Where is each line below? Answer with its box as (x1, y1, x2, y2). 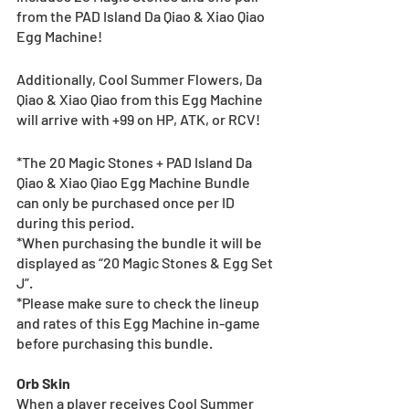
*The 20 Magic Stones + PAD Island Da (16, 153, 255, 172)
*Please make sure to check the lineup (16, 294, 262, 312)
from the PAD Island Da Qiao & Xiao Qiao (16, 7, 267, 26)
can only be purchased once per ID (16, 194, 237, 212)
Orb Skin (16, 374, 70, 393)
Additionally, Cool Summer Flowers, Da (16, 70, 265, 89)
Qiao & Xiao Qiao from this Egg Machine (16, 90, 266, 109)
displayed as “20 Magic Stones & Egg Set (16, 254, 276, 272)
